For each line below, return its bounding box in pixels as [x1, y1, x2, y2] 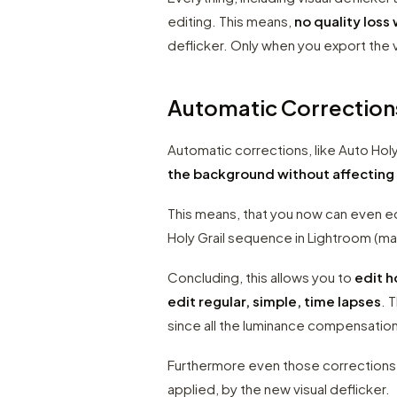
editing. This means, [167, 12, 295, 29]
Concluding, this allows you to [167, 268, 355, 285]
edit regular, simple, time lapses [167, 292, 382, 309]
